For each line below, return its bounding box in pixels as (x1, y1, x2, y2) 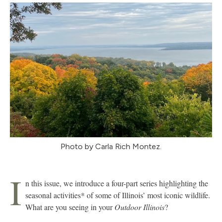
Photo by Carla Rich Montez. (60, 141, 162, 151)
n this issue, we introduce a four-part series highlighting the (25, 177, 208, 188)
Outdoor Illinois (114, 201, 165, 212)
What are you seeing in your (25, 201, 114, 212)
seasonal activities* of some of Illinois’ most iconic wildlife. (25, 189, 210, 200)
